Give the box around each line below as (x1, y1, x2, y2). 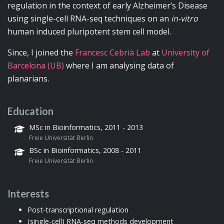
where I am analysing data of (64, 59, 174, 71)
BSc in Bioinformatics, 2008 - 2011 (29, 145, 141, 155)
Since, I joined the (7, 46, 75, 58)
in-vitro (171, 12, 198, 24)
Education (7, 104, 53, 117)
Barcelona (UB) (7, 59, 64, 71)
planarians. (7, 72, 49, 84)
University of (161, 46, 209, 58)
